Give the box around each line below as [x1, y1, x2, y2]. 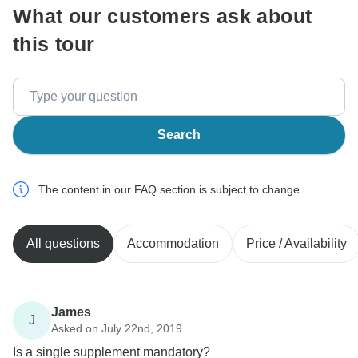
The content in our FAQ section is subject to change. [38, 183, 303, 197]
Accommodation [127, 237, 219, 251]
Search [157, 128, 201, 142]
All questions [26, 237, 100, 251]
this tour [13, 33, 95, 56]
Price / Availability [246, 237, 347, 251]
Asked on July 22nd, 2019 [51, 321, 182, 335]
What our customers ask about [13, 5, 312, 28]
